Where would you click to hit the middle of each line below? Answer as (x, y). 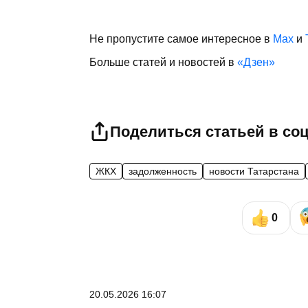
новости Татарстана (254, 172)
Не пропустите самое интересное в (181, 39)
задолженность (163, 172)
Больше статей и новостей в (163, 63)
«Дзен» (256, 63)
